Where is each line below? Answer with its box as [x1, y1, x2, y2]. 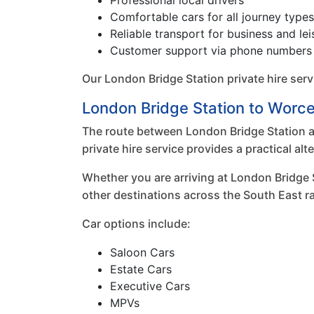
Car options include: [82, 217, 191, 231]
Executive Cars [110, 279, 190, 293]
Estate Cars [110, 262, 172, 276]
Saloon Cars [110, 245, 175, 259]
